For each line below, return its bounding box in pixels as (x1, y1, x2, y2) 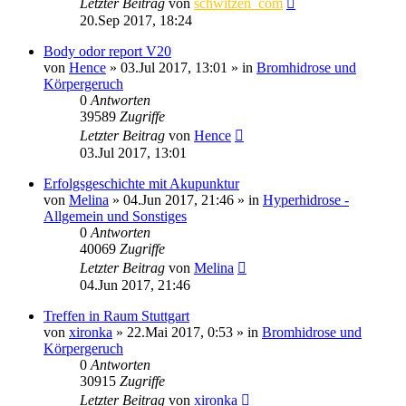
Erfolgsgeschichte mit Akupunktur (43, 175, 239, 191)
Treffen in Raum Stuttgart (43, 307, 189, 324)
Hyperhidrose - (263, 191, 349, 208)
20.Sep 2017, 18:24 (80, 12, 192, 28)
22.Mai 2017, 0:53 (127, 324, 233, 340)
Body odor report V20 (43, 43, 171, 59)
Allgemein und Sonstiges (43, 208, 187, 224)
